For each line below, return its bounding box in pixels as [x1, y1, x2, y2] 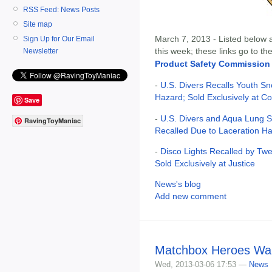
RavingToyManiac [24, 116, 81, 126]
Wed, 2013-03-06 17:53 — [155, 260, 249, 270]
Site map [23, 19, 52, 29]
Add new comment [155, 191, 226, 202]
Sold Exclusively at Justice [155, 158, 255, 168]
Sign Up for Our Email [23, 34, 95, 43]
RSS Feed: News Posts [23, 5, 100, 14]
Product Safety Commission [155, 58, 270, 69]
